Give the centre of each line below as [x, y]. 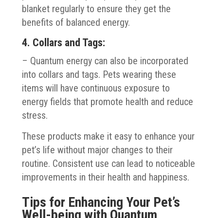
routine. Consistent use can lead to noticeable [108, 163]
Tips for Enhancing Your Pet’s [101, 202]
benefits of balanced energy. [76, 22]
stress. [35, 115]
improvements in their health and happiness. [105, 177]
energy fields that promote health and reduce [107, 101]
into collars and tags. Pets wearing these [99, 74]
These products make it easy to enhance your [108, 136]
